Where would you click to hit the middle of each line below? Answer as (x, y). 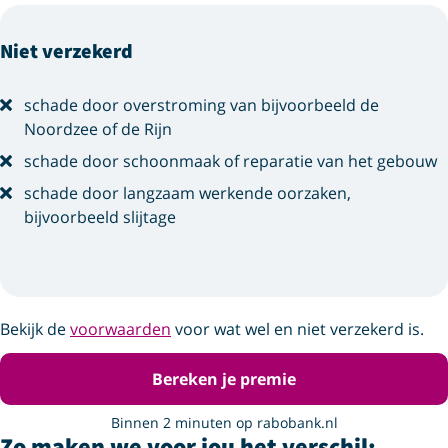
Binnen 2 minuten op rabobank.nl (224, 422)
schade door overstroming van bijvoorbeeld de (201, 105)
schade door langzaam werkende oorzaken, (187, 193)
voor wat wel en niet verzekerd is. (297, 329)
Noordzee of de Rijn (98, 129)
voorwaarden (120, 329)
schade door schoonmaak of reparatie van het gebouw (230, 161)
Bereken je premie (224, 379)
